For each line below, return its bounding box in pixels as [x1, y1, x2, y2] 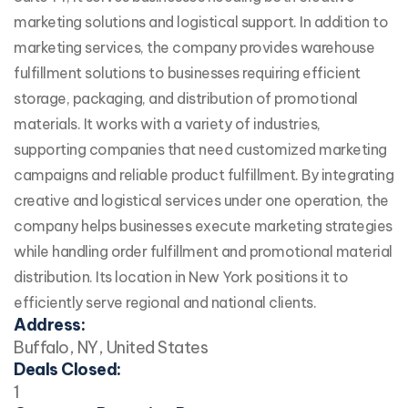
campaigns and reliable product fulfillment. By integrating [14, 166, 393, 185]
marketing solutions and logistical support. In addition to [14, 13, 388, 32]
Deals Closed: [14, 359, 121, 381]
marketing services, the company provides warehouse [14, 38, 374, 57]
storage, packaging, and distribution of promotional [14, 89, 358, 108]
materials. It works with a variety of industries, [14, 115, 321, 134]
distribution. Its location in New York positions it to [14, 268, 348, 287]
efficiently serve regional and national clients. [14, 293, 316, 312]
